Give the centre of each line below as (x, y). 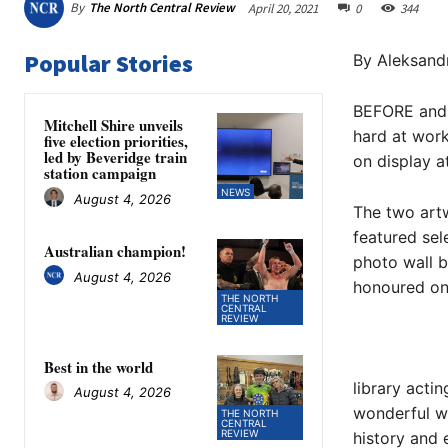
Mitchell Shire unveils (113, 125)
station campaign (100, 173)
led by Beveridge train (115, 157)
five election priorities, (116, 141)
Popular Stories (108, 64)
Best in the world (98, 366)
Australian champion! (115, 251)
